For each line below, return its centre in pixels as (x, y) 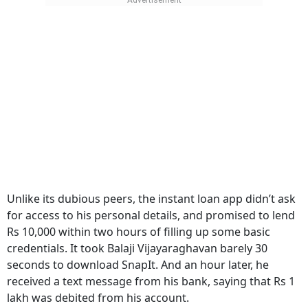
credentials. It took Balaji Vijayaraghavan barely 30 (137, 248)
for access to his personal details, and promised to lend (151, 215)
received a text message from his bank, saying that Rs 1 (151, 281)
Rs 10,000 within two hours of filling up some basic (139, 232)
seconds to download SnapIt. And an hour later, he (138, 265)
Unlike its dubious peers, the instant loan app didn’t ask (151, 199)
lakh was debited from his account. (98, 298)
